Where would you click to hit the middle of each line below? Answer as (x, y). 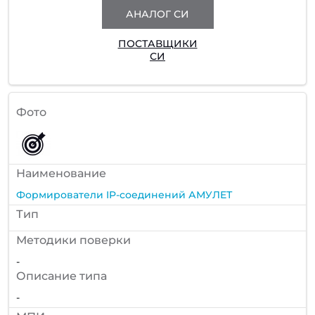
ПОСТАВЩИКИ (157, 44)
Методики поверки (73, 240)
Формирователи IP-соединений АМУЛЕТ (124, 194)
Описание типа (62, 276)
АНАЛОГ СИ (157, 14)
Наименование (61, 173)
